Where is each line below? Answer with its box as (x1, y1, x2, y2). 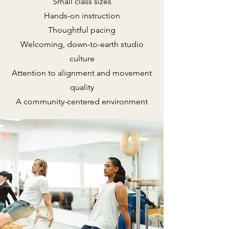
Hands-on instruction (43, 11, 120, 20)
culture (69, 54, 95, 63)
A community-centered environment (16, 97, 148, 106)
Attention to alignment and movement (12, 68, 152, 78)
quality (70, 82, 94, 92)
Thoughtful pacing (48, 25, 116, 35)
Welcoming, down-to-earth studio (20, 39, 144, 49)
